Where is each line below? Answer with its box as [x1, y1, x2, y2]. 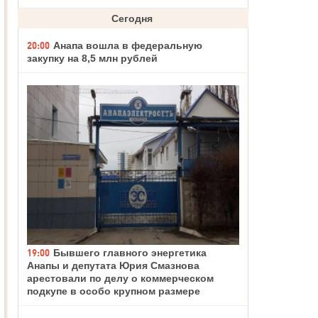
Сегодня [111, 13, 155, 24]
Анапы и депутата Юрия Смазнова [27, 259, 199, 271]
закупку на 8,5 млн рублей [27, 53, 158, 64]
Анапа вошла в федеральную [53, 40, 202, 51]
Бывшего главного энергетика [53, 246, 207, 258]
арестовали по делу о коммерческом [27, 272, 214, 284]
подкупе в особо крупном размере [27, 285, 200, 297]
